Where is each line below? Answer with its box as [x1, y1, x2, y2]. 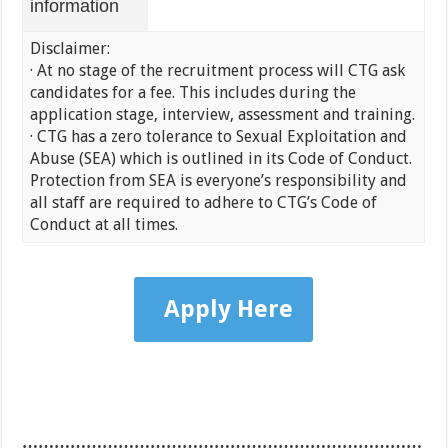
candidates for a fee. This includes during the [29, 83, 356, 103]
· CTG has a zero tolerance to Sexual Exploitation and [29, 127, 407, 147]
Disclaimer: [29, 39, 110, 59]
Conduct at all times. [29, 215, 178, 235]
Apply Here [164, 295, 294, 324]
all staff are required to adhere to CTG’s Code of [29, 193, 377, 213]
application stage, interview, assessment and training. [29, 105, 415, 125]
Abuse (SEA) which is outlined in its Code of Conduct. [29, 149, 412, 169]
